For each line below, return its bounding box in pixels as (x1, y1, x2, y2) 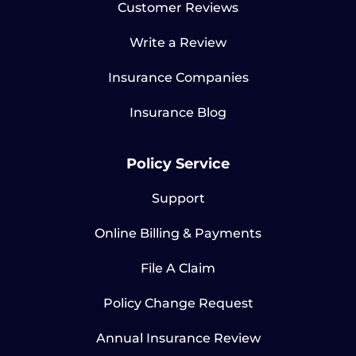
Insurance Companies (107, 70, 249, 86)
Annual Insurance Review (95, 331, 261, 346)
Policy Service (126, 155, 230, 172)
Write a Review (130, 35, 226, 51)
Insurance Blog (130, 105, 226, 121)
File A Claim (141, 261, 215, 277)
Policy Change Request (103, 296, 253, 311)
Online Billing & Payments (95, 226, 261, 242)
